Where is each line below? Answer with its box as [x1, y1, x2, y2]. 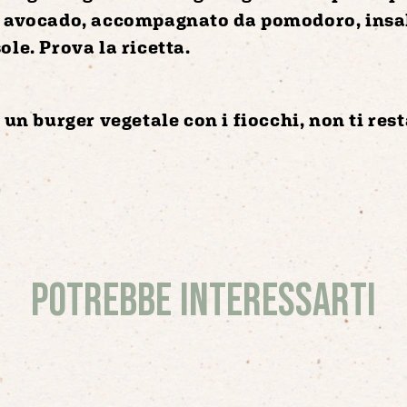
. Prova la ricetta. [30, 35, 191, 57]
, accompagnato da [82, 8, 262, 30]
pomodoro [261, 8, 356, 30]
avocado [4, 8, 83, 30]
